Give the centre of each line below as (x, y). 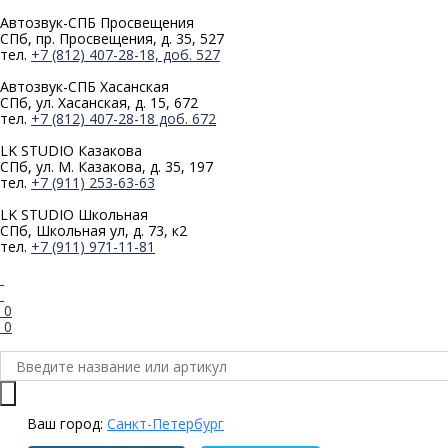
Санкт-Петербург (165, 423)
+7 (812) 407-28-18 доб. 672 (123, 118)
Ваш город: (67, 423)
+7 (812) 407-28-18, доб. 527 (125, 54)
